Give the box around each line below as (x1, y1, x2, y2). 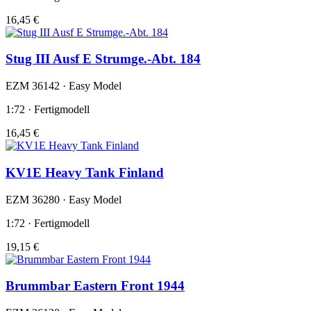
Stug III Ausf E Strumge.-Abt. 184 (6, 51, 201, 67)
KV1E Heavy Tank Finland (6, 165, 164, 180)
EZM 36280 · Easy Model (6, 193, 121, 205)
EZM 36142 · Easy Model (6, 80, 121, 92)
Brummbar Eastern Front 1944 (6, 278, 185, 294)
